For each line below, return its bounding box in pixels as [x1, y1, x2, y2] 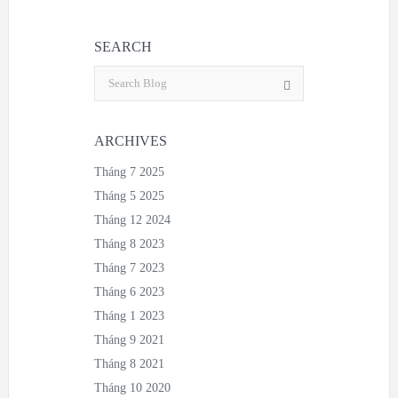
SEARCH [94, 39, 152, 55]
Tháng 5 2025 [94, 189, 164, 203]
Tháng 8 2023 [94, 237, 164, 251]
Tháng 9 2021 [94, 333, 164, 347]
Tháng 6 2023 [94, 285, 164, 299]
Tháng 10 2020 [94, 381, 171, 395]
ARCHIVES [94, 133, 167, 149]
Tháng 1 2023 [94, 309, 164, 323]
